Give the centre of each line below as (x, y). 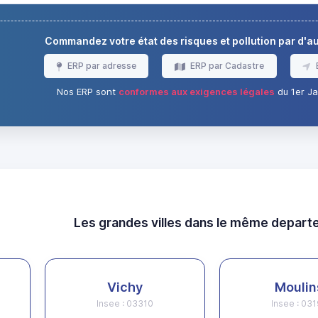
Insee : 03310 (125, 304)
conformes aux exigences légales (196, 92)
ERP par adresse (100, 66)
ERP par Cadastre (226, 66)
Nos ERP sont (87, 92)
